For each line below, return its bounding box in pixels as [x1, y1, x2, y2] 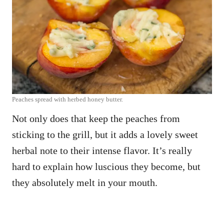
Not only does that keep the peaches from [12, 113, 180, 124]
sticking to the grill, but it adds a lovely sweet [12, 129, 198, 140]
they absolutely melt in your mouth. [12, 177, 160, 188]
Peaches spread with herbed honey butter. [12, 95, 123, 103]
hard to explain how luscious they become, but [12, 161, 200, 172]
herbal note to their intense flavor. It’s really [12, 145, 192, 156]
